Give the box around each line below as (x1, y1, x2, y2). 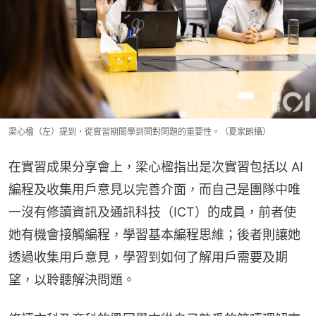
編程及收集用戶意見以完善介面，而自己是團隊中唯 (8, 181, 300, 197)
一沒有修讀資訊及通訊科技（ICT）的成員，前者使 (8, 204, 296, 219)
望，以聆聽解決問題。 (8, 272, 135, 287)
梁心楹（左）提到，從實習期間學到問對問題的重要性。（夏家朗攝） (8, 126, 271, 137)
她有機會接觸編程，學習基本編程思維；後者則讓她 (8, 226, 300, 242)
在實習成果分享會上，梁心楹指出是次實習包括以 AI (8, 159, 303, 174)
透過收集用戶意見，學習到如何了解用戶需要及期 (8, 249, 288, 265)
